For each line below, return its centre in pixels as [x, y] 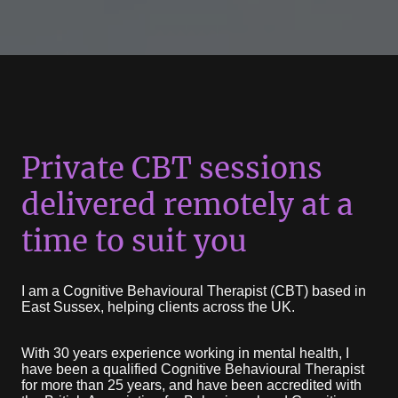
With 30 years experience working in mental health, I [185, 354]
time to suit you [134, 241]
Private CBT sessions [172, 168]
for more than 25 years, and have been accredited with [191, 386]
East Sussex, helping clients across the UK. [158, 307]
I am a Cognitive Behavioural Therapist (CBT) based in [194, 291]
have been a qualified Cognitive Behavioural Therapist [193, 370]
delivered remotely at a [187, 204]
